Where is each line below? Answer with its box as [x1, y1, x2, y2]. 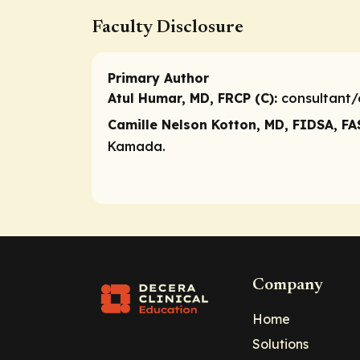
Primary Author [108, 69, 209, 86]
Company [252, 277, 323, 295]
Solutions [252, 336, 309, 353]
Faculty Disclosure [92, 18, 243, 37]
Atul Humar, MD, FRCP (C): [108, 89, 277, 106]
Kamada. [108, 137, 166, 154]
